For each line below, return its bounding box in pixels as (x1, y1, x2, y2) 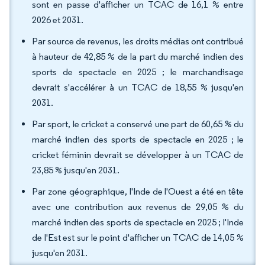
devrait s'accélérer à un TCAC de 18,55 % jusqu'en (32, 82, 244, 93)
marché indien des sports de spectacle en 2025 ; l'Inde (32, 216, 244, 228)
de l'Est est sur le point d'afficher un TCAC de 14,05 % (32, 232, 244, 243)
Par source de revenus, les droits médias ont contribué (32, 35, 244, 47)
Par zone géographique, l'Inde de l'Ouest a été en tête (32, 186, 244, 197)
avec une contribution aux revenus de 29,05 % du (32, 201, 244, 212)
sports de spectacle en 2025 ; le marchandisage (32, 66, 244, 77)
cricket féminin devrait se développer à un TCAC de (32, 149, 244, 160)
